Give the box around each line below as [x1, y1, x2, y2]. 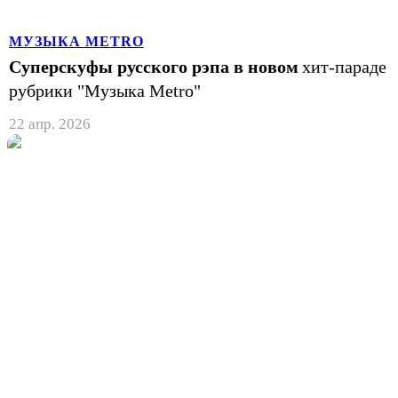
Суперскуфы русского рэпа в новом [9, 56, 298, 76]
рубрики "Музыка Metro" [9, 80, 201, 100]
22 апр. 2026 [9, 115, 91, 132]
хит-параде [302, 56, 386, 76]
